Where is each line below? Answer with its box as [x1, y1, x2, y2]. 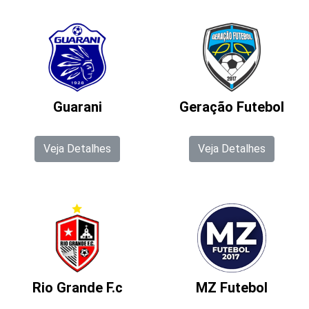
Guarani [52, 99, 102, 115]
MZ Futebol [196, 279, 268, 296]
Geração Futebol [179, 99, 284, 115]
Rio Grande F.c [32, 279, 123, 296]
